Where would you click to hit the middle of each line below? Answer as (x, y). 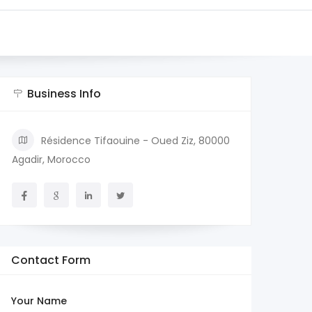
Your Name (39, 301)
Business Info (64, 94)
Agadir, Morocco (51, 160)
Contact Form (51, 260)
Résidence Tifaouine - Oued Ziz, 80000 (135, 141)
